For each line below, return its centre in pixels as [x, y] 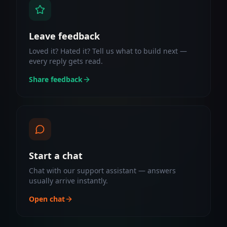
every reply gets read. [66, 61]
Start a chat [56, 156]
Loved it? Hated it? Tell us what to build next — [108, 51]
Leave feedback [64, 36]
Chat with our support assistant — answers [102, 171]
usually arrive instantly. [68, 181]
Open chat [47, 199]
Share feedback [56, 79]
